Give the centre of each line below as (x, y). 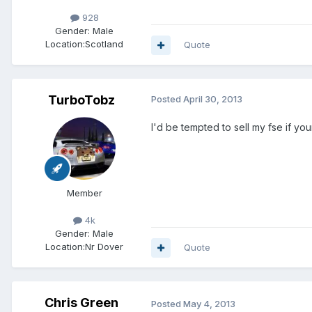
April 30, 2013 (213, 99)
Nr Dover (104, 247)
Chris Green (81, 303)
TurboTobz (81, 100)
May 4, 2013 (209, 304)
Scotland (104, 44)
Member (84, 193)
